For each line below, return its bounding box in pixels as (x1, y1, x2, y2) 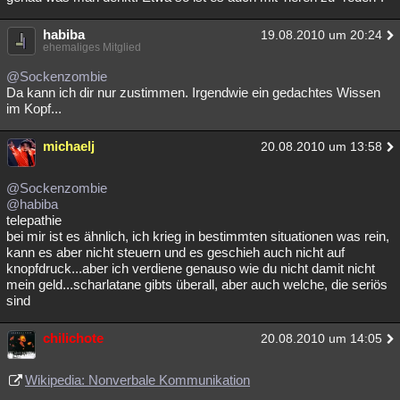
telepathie (6, 212, 62, 228)
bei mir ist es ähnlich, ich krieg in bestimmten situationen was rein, (6, 229, 389, 244)
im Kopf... (6, 101, 62, 116)
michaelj (43, 138, 95, 154)
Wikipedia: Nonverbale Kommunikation (25, 372, 250, 387)
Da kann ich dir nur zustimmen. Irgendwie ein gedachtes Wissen (6, 85, 380, 100)
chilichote (43, 330, 104, 346)
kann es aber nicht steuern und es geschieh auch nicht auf (6, 245, 345, 260)
